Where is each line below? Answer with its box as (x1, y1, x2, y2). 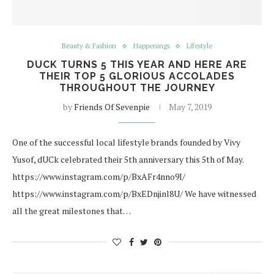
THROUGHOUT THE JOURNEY (59, 82, 215, 94)
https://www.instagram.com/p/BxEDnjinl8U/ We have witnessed (12, 188, 256, 199)
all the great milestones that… (12, 205, 131, 217)
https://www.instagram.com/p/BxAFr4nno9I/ (12, 171, 185, 182)
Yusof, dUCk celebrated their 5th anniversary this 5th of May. (12, 154, 243, 165)
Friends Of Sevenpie (73, 101, 150, 113)
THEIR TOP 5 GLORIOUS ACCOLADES (39, 70, 235, 82)
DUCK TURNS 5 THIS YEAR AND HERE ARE (27, 59, 247, 70)
